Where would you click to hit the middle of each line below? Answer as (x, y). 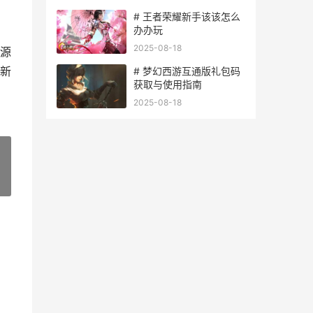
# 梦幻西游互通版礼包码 (187, 71)
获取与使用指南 (168, 84)
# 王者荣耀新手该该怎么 (187, 16)
